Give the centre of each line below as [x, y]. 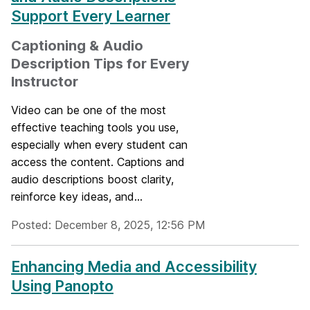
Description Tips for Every [100, 64]
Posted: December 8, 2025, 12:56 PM [108, 225]
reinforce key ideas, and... [77, 197]
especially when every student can [99, 145]
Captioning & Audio [77, 46]
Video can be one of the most [89, 110]
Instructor [45, 82]
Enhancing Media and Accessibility [134, 266]
